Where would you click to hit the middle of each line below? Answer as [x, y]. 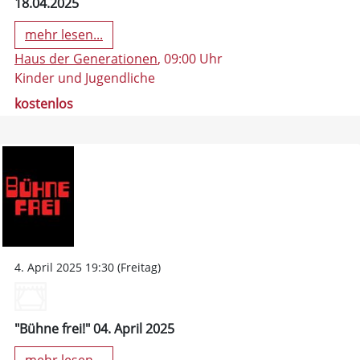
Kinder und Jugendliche [85, 78]
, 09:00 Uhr [190, 58]
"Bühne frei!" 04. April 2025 [94, 328]
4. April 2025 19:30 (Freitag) [88, 267]
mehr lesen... [64, 35]
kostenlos [44, 103]
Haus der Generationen [86, 58]
